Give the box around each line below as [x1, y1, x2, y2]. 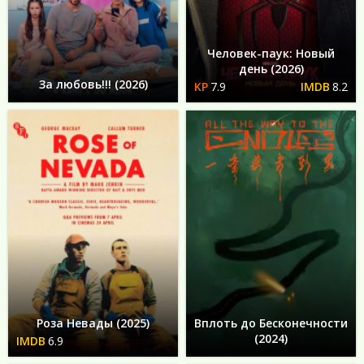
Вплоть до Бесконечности [194, 315, 348, 331]
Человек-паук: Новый [207, 45, 335, 62]
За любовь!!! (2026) [38, 76, 148, 93]
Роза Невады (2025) [37, 315, 149, 331]
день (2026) [238, 61, 304, 77]
